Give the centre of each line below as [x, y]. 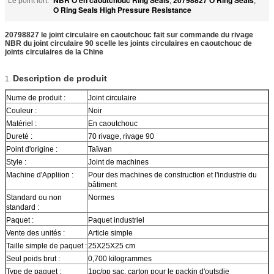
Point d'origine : [32, 149]
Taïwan [100, 149]
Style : [16, 162]
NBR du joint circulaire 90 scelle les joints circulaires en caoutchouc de [128, 43]
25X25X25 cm [112, 246]
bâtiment [102, 184]
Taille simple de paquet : [46, 246]
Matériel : [21, 123]
